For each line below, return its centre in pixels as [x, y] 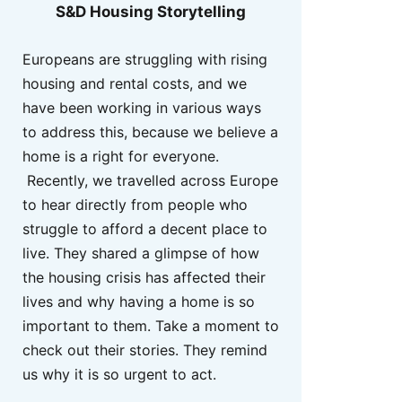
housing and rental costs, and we [135, 83]
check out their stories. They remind [145, 350]
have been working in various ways [142, 107]
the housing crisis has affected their [144, 277]
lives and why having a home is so [139, 301]
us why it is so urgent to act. [119, 374]
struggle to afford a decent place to [145, 228]
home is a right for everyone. [121, 156]
